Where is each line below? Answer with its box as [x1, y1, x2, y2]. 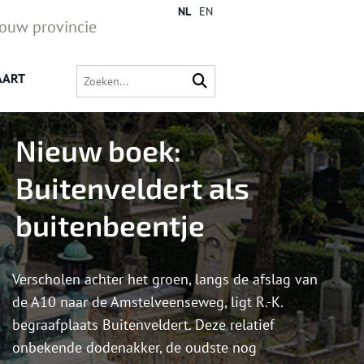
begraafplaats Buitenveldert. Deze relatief [12, 315, 275, 335]
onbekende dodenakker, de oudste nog [12, 338, 257, 357]
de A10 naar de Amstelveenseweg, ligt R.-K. [12, 292, 283, 312]
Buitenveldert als [15, 170, 249, 206]
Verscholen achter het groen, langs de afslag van [12, 270, 318, 289]
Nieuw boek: [15, 132, 181, 168]
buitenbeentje [15, 207, 205, 243]
